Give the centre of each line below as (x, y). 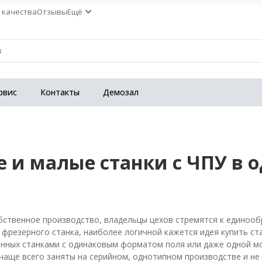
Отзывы (52, 11)
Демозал (121, 92)
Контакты (60, 92)
